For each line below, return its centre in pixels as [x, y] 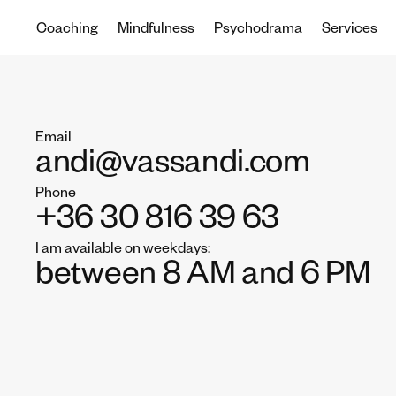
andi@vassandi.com [173, 167]
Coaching [67, 30]
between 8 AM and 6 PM [203, 278]
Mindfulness [156, 30]
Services [350, 30]
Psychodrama [258, 30]
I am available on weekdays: [123, 251]
